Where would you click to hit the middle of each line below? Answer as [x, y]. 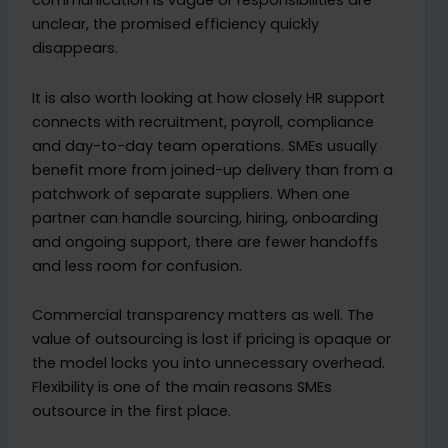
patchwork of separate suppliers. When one [191, 193]
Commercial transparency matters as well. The [203, 315]
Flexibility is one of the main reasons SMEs [182, 387]
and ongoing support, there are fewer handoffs [205, 241]
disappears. [75, 48]
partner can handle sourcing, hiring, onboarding [205, 217]
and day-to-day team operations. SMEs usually [205, 145]
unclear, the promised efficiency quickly [176, 24]
